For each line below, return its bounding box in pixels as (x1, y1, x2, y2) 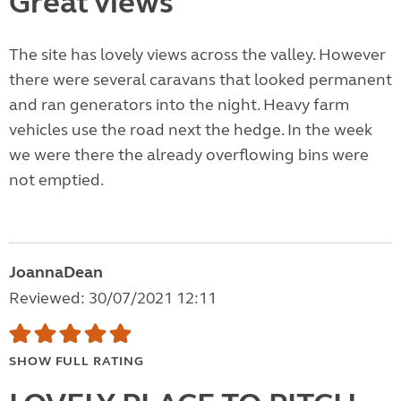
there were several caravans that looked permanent (9, 70, 392, 90)
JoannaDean (9, 262, 103, 283)
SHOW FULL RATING (9, 354, 144, 370)
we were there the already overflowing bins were (9, 145, 369, 166)
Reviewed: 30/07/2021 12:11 (9, 288, 217, 309)
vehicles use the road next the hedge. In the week (9, 120, 372, 141)
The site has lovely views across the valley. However (9, 45, 386, 65)
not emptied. (9, 170, 104, 191)
